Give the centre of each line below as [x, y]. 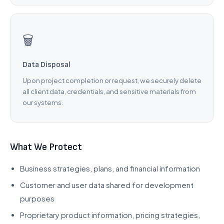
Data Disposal [46, 65]
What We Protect [46, 147]
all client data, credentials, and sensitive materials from [109, 91]
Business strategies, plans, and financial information [110, 168]
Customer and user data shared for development [107, 185]
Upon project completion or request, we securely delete [112, 80]
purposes [37, 198]
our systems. [43, 102]
